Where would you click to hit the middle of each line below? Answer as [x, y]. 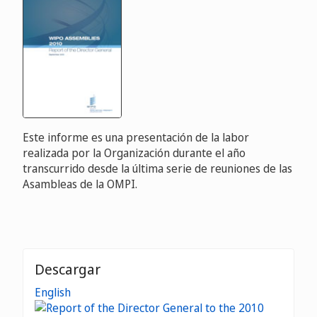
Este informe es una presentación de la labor [136, 138]
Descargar [68, 270]
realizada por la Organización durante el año [134, 153]
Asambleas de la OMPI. [80, 184]
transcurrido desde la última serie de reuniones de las [157, 169]
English [53, 293]
